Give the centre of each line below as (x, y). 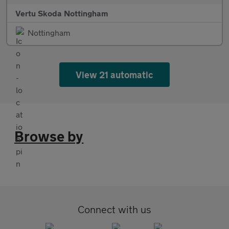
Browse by (49, 136)
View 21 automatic (114, 75)
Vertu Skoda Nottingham (62, 13)
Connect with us (114, 210)
